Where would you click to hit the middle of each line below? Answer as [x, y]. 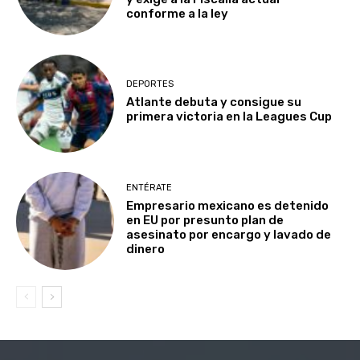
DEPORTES [150, 84]
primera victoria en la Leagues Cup [229, 117]
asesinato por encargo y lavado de [229, 234]
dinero [146, 249]
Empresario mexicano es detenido [228, 205]
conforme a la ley [178, 13]
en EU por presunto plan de [205, 220]
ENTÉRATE [149, 187]
